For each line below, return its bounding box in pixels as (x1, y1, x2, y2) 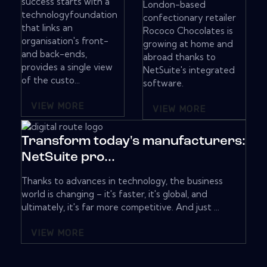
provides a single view (21, 61, 113, 73)
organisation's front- (21, 35, 108, 47)
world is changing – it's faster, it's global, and (21, 188, 207, 200)
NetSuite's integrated (143, 64, 235, 76)
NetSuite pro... (21, 151, 115, 165)
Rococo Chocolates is (143, 25, 233, 37)
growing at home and (143, 38, 233, 50)
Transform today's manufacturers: (21, 135, 246, 149)
